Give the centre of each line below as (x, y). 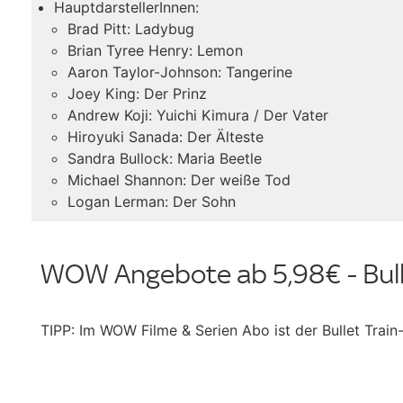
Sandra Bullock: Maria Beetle (165, 158)
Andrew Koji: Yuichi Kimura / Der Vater (198, 115)
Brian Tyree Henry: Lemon (155, 50)
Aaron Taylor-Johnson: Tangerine (180, 72)
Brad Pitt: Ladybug (131, 28)
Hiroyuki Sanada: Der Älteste (166, 136)
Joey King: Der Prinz (137, 93)
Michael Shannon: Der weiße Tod (179, 179)
